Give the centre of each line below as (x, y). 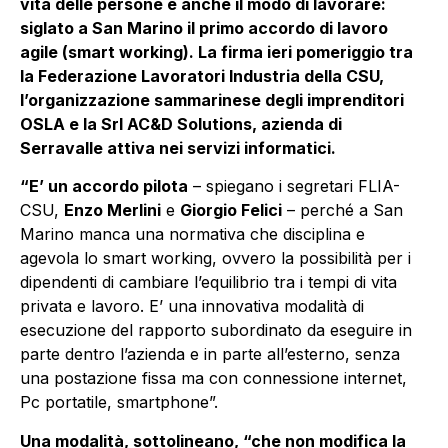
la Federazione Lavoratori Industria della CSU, (202, 76)
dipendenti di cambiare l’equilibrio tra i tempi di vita (208, 282)
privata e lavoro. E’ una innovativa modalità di (192, 306)
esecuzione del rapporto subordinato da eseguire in (216, 330)
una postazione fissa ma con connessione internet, (213, 378)
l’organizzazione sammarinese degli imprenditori (212, 100)
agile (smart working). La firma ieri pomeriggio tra (216, 52)
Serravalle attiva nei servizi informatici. (178, 148)
